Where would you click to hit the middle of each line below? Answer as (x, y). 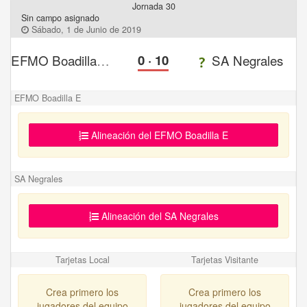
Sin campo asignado (60, 18)
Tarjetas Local (83, 260)
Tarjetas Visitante (224, 260)
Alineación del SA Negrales (158, 216)
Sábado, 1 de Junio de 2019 (85, 29)
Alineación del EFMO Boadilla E (158, 135)
